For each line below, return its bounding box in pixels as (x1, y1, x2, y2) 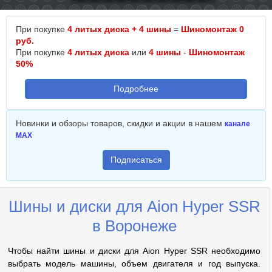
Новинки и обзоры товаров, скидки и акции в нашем (16, 118, 225, 128)
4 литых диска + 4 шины (67, 24, 171, 34)
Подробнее (114, 84, 158, 93)
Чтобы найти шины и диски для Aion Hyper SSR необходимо (8, 246, 260, 256)
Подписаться (110, 155, 162, 165)
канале (225, 120, 250, 128)
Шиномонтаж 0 (181, 24, 244, 34)
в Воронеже (92, 217, 177, 235)
